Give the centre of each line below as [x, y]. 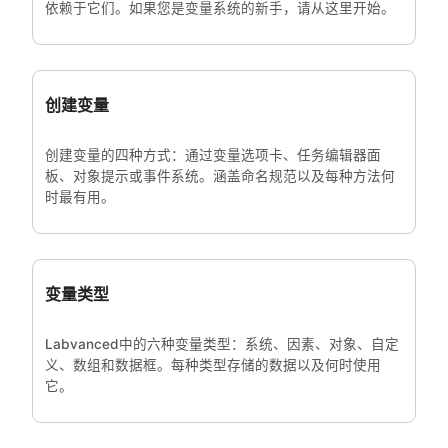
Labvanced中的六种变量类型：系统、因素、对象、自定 [222, 343]
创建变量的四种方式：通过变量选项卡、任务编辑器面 [213, 154]
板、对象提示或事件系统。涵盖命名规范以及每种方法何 [220, 175]
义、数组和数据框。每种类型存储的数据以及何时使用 [213, 364]
